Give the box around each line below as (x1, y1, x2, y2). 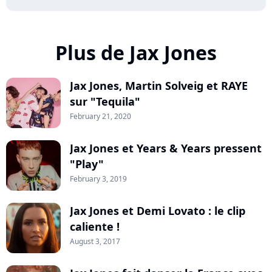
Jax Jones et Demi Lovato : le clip (70, 203, 245, 219)
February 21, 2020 (70, 111, 131, 122)
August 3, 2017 (70, 236, 120, 247)
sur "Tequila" (70, 94, 140, 109)
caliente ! (70, 219, 120, 234)
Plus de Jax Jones (55, 39, 217, 66)
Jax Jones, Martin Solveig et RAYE (70, 78, 248, 93)
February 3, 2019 (70, 174, 127, 185)
